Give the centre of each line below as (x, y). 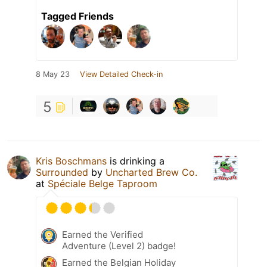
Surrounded (62, 173)
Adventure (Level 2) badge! (119, 246)
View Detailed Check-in (121, 74)
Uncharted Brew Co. (151, 173)
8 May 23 (53, 74)
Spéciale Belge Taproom (103, 184)
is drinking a (136, 161)
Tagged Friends (77, 16)
